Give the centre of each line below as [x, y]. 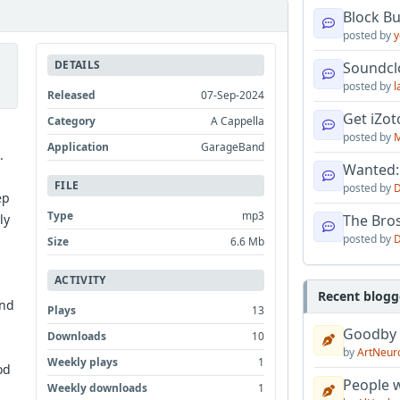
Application [79, 146]
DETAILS [78, 64]
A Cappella [238, 121]
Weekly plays [83, 362]
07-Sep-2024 [233, 95]
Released [72, 95]
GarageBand [233, 146]
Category [72, 121]
